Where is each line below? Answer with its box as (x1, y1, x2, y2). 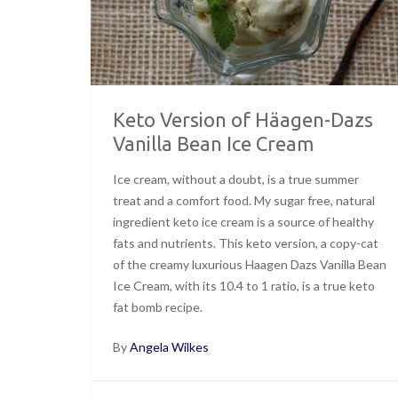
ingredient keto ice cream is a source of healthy (113, 213, 374, 229)
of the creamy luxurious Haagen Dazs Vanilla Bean (113, 256, 386, 272)
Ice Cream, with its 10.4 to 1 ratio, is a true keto (113, 277, 375, 293)
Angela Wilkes (130, 338, 209, 354)
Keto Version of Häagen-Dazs (113, 107, 373, 131)
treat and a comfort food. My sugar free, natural (113, 192, 375, 208)
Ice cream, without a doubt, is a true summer (113, 171, 359, 187)
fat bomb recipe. (113, 298, 203, 314)
